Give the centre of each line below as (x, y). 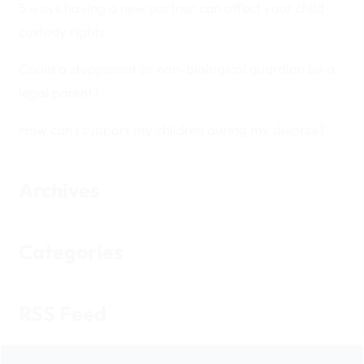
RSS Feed (63, 314)
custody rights (62, 32)
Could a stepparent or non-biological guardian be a (177, 68)
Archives (59, 191)
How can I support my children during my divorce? (173, 129)
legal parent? (60, 92)
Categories (71, 252)
